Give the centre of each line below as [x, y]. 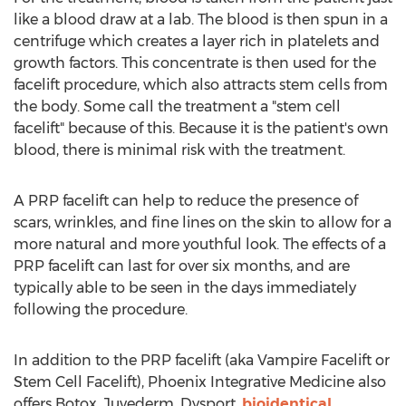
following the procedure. [101, 309]
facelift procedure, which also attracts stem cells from [201, 85]
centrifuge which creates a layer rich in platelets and [197, 41]
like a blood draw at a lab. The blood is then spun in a [201, 19]
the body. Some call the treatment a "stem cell [177, 106]
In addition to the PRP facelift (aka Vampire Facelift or [202, 360]
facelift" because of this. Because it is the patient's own [201, 128]
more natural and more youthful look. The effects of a [200, 244]
